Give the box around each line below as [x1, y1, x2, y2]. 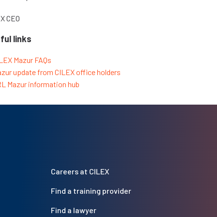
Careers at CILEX [50, 167, 109, 176]
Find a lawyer [50, 205, 96, 215]
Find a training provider [50, 186, 131, 196]
